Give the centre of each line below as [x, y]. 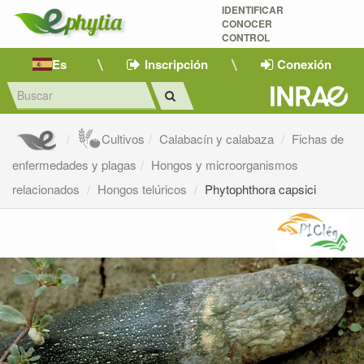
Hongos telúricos [144, 189]
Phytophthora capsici [260, 189]
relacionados [48, 189]
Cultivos [123, 139]
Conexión [305, 64]
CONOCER [247, 24]
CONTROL [245, 37]
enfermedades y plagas [74, 165]
